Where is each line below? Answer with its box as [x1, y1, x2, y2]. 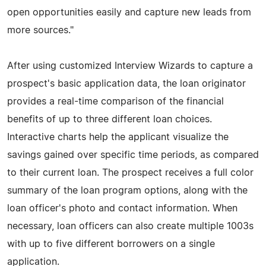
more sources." [7, 25, 74, 35]
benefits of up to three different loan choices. [7, 114, 212, 124]
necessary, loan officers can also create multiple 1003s [7, 221, 254, 231]
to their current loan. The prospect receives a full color [7, 167, 254, 178]
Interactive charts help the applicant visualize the [7, 132, 229, 142]
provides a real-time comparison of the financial [7, 96, 224, 106]
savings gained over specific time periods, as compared [7, 150, 259, 160]
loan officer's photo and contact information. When [7, 203, 237, 213]
